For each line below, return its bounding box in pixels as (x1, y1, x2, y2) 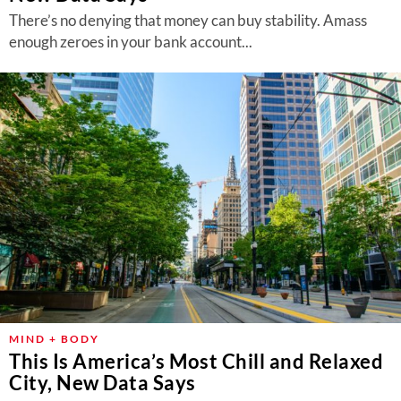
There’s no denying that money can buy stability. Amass (9, 11, 367, 30)
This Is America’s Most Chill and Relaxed (9, 349, 383, 373)
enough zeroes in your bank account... (9, 32, 252, 51)
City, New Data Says (9, 371, 196, 395)
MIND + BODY (9, 332, 99, 346)
